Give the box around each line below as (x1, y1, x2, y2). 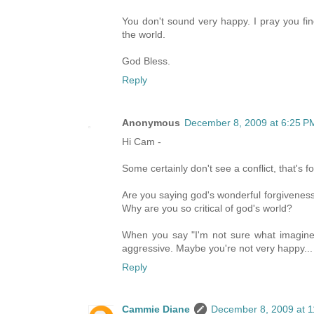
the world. (122, 29, 165, 41)
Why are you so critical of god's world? (122, 202, 292, 214)
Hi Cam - (122, 135, 161, 147)
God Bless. (122, 55, 170, 67)
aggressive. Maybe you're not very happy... (122, 242, 313, 254)
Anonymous (122, 116, 180, 128)
